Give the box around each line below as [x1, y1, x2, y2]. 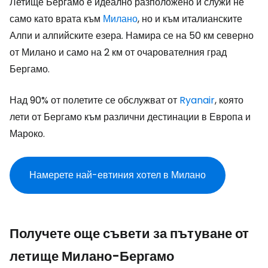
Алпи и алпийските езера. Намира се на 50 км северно [10, 29, 254, 42]
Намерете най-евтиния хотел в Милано [29, 168, 206, 182]
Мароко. [10, 127, 45, 141]
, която [215, 93, 243, 107]
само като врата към [10, 12, 103, 26]
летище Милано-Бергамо [10, 247, 174, 266]
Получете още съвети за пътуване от [10, 224, 249, 243]
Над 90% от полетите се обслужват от [10, 93, 179, 107]
